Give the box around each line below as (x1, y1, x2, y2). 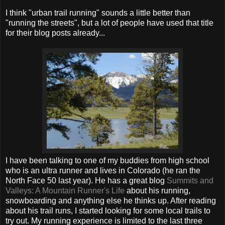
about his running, (125, 186, 190, 195)
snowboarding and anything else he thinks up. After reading (6, 196, 216, 205)
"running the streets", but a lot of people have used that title (6, 18, 213, 27)
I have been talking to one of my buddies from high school (6, 156, 209, 165)
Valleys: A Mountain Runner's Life (6, 186, 125, 195)
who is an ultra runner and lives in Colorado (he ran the (6, 166, 200, 175)
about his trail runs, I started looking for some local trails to (6, 206, 210, 215)
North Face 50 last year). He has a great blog (6, 176, 167, 185)
